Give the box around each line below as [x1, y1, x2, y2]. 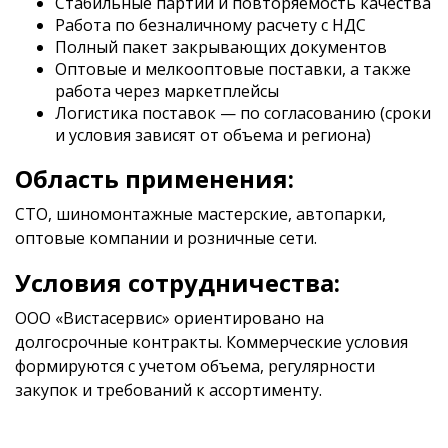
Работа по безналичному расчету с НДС [55, 14, 366, 36]
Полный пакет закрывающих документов [55, 36, 387, 58]
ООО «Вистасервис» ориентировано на [15, 307, 324, 329]
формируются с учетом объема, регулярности [15, 355, 375, 377]
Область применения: [15, 162, 294, 195]
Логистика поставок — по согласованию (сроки [55, 102, 431, 124]
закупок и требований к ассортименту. [15, 379, 322, 401]
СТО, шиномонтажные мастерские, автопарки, [15, 203, 386, 225]
